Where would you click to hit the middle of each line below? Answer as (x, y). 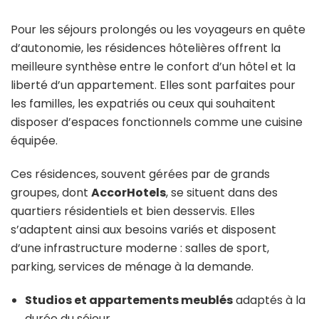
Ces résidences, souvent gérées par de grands (140, 174)
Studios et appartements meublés (129, 300)
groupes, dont (51, 193)
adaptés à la (269, 300)
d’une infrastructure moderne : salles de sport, (140, 249)
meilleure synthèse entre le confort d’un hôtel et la (153, 67)
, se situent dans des (222, 193)
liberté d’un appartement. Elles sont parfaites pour (153, 85)
